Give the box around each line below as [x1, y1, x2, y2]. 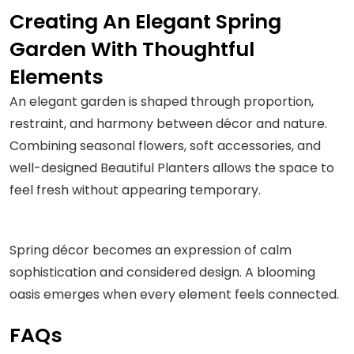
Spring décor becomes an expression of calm [9, 240, 292, 259]
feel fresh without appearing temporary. [9, 180, 261, 199]
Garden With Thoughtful [9, 35, 254, 63]
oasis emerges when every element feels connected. [9, 284, 339, 303]
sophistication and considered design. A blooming [9, 262, 315, 281]
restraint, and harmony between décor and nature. [9, 114, 327, 133]
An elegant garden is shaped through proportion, [9, 92, 314, 111]
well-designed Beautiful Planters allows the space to [9, 158, 334, 177]
